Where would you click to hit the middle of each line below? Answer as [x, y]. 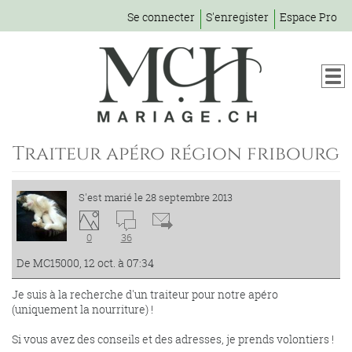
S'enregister [237, 17]
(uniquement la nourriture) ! [82, 309]
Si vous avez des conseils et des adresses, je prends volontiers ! [173, 339]
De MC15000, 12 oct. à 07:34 [85, 263]
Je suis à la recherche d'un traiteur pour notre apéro [145, 294]
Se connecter [161, 17]
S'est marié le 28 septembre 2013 [156, 198]
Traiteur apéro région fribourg [176, 154]
